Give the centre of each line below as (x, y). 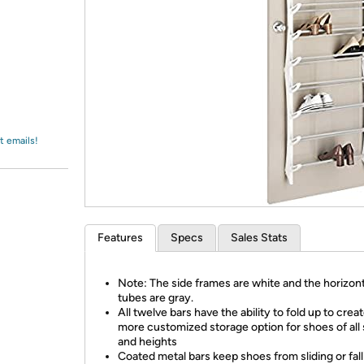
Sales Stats (259, 238)
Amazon (52, 28)
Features (120, 238)
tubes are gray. (156, 298)
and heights (147, 342)
